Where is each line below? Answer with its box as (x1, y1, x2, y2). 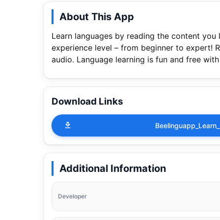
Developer (58, 192, 87, 200)
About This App (59, 11, 134, 23)
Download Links (52, 95, 123, 107)
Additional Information (59, 162, 166, 174)
